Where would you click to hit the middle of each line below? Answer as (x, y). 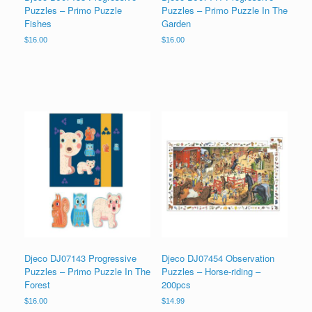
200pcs (176, 284)
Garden (176, 23)
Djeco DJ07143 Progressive (80, 258)
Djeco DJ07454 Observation (218, 258)
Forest (37, 284)
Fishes (38, 23)
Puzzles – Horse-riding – (211, 271)
